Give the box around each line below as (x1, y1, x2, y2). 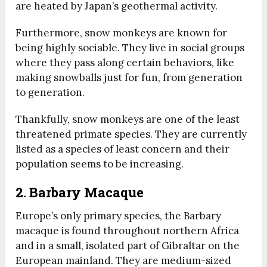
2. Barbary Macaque (15, 184, 147, 201)
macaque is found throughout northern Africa (15, 224, 240, 238)
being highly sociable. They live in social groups (15, 41, 245, 55)
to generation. (15, 86, 85, 100)
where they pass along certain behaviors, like (15, 56, 235, 70)
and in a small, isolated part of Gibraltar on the (15, 239, 240, 253)
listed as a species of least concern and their (15, 142, 230, 156)
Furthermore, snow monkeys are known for (15, 26, 228, 40)
